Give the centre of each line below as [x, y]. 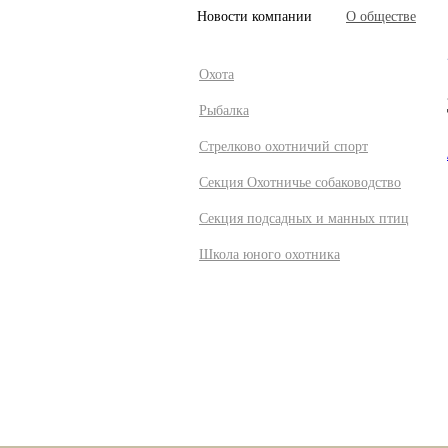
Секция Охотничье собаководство [300, 182]
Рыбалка [224, 110]
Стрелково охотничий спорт [283, 146]
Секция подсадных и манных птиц [304, 218]
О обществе [381, 16]
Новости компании [254, 16]
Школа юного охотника [269, 254]
